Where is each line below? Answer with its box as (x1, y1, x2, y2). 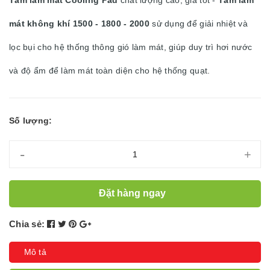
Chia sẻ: (9, 218, 45, 229)
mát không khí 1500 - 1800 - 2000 (9, 18, 149, 28)
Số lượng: (9, 115, 52, 125)
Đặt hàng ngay (99, 188, 168, 199)
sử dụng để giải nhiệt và (149, 18, 248, 28)
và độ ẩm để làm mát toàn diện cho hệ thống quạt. (9, 65, 210, 75)
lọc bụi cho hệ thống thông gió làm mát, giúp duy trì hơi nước (9, 42, 253, 52)
